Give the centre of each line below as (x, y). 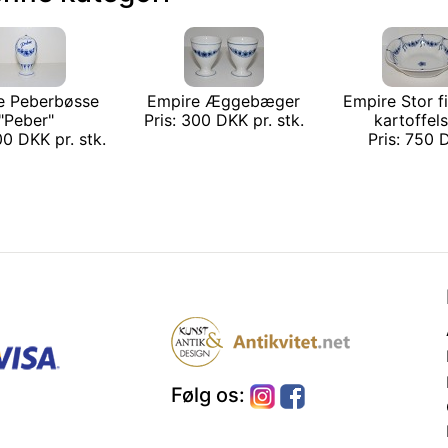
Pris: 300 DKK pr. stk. (223, 119)
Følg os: (211, 394)
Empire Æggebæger (224, 100)
